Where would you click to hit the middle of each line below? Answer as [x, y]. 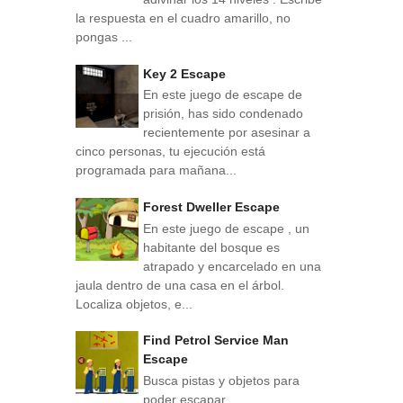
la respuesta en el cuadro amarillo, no [183, 18]
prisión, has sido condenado [223, 114]
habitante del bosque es [211, 247]
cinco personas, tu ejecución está [170, 152]
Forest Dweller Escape [211, 206]
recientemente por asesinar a [227, 133]
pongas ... [104, 36]
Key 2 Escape [184, 73]
